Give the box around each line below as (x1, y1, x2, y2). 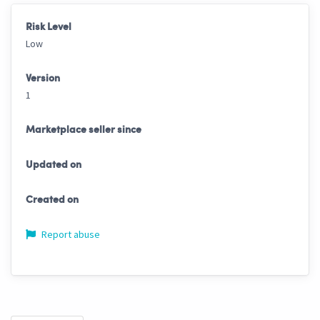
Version (26, 74, 60, 84)
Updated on (26, 160, 81, 171)
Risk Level (26, 22, 71, 33)
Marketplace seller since (26, 125, 141, 136)
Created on (26, 195, 79, 206)
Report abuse (39, 228, 100, 241)
